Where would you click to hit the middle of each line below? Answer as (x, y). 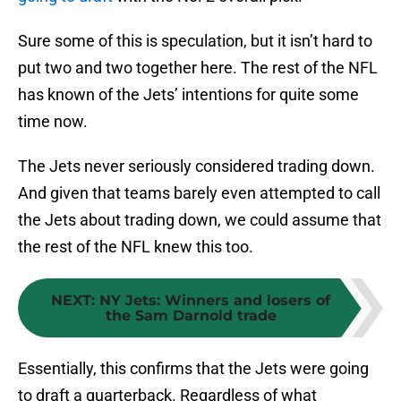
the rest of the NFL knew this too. (136, 247)
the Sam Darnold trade (191, 316)
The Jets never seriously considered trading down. (196, 166)
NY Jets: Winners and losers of (215, 301)
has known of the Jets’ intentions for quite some (188, 95)
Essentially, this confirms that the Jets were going (193, 369)
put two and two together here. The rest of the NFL (198, 68)
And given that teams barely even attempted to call (199, 193)
